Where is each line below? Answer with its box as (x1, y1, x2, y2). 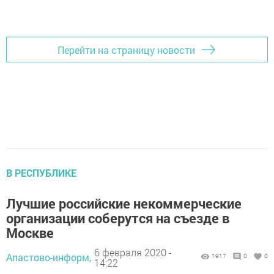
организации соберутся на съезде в (6, 209, 229, 228)
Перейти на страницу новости (57, 43, 195, 56)
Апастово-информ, (6, 251, 91, 264)
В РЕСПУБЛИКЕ (6, 166, 76, 180)
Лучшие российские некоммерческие (6, 194, 242, 213)
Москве (6, 224, 54, 242)
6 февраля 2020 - (94, 245, 172, 259)
